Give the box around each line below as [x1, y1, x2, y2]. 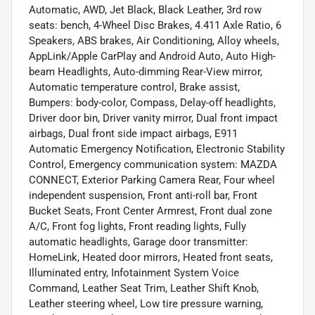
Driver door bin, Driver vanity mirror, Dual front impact [29, 111, 278, 124]
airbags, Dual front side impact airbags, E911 [29, 127, 238, 140]
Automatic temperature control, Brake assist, [29, 80, 240, 94]
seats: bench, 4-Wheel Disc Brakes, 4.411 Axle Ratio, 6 [29, 18, 281, 32]
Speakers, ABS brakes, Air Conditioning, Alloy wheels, [29, 34, 279, 47]
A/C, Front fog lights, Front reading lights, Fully [29, 219, 246, 233]
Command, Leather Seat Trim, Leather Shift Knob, [29, 281, 259, 295]
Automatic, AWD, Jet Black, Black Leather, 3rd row [29, 3, 262, 16]
